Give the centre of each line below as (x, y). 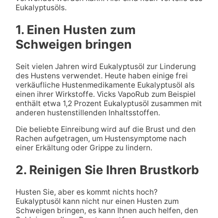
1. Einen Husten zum (75, 29)
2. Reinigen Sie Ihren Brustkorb (107, 170)
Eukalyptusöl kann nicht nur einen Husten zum (97, 201)
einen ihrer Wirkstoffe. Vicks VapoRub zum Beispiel (105, 94)
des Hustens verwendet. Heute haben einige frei (101, 75)
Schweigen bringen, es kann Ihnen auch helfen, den (107, 210)
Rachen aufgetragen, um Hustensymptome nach (101, 139)
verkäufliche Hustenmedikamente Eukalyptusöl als (105, 85)
